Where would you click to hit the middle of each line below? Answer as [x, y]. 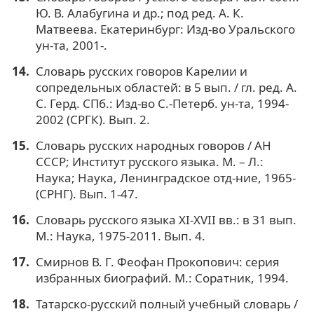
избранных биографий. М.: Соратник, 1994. [162, 278]
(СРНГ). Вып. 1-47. [87, 194]
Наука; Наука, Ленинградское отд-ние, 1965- [165, 178]
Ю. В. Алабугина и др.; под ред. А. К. [139, 13]
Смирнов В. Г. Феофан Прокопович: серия [157, 262]
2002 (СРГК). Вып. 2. [93, 120]
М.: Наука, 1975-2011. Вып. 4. [120, 236]
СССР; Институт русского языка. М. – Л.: [149, 162]
